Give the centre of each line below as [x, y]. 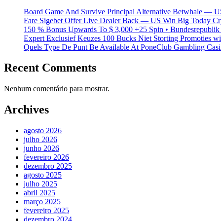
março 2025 [42, 202]
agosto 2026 [43, 131]
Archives [26, 110]
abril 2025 [39, 193]
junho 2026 [41, 148]
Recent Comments [50, 68]
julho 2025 [40, 184]
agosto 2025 [43, 175]
